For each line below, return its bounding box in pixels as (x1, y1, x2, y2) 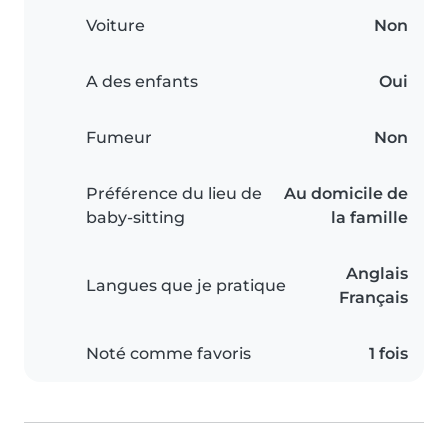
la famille (331, 208, 408, 228)
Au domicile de (284, 184, 408, 204)
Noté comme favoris (86, 344, 251, 364)
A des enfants (86, 72, 198, 92)
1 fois (369, 344, 408, 364)
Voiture (86, 16, 145, 36)
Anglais (346, 264, 408, 284)
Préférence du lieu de (86, 184, 262, 204)
